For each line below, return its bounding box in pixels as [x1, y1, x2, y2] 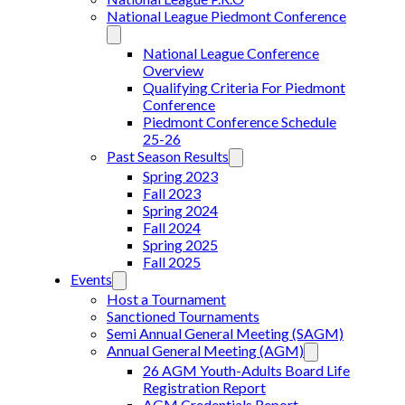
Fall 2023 [143, 184, 201, 202]
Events [71, 270, 112, 287]
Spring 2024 [143, 202, 218, 219]
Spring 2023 [143, 167, 218, 184]
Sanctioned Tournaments [107, 307, 259, 325]
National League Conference [143, 44, 319, 61]
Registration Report [143, 379, 266, 396]
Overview [143, 61, 203, 79]
